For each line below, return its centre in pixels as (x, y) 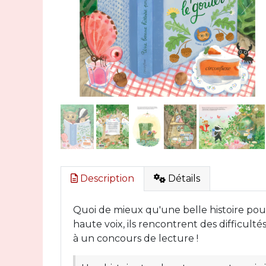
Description (106, 178)
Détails (183, 178)
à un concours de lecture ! (136, 238)
